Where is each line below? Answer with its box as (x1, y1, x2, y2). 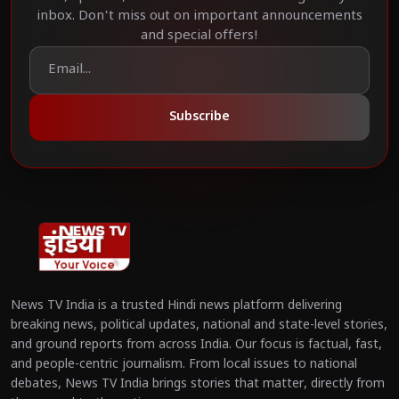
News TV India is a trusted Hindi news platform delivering (11, 297, 342, 315)
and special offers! (141, 27, 258, 45)
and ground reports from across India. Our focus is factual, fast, (11, 337, 382, 354)
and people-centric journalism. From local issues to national (11, 356, 357, 374)
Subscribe (169, 108, 230, 126)
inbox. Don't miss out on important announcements (37, 7, 362, 25)
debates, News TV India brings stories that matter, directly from (11, 376, 385, 394)
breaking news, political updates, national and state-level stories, (11, 317, 387, 335)
